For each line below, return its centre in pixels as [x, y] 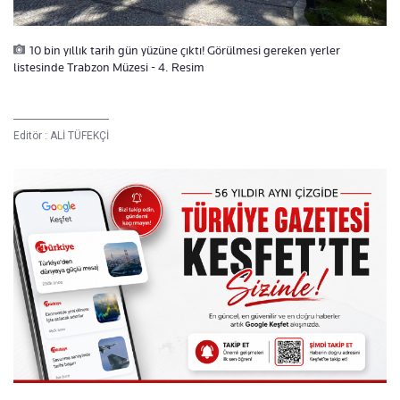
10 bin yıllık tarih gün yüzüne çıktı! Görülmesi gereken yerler [185, 50]
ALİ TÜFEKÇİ [79, 136]
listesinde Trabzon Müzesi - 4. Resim [109, 67]
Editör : [32, 136]
